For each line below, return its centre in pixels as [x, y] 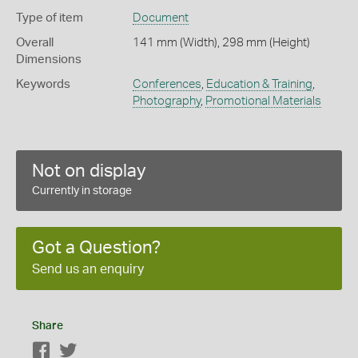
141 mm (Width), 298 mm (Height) [221, 42]
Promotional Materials [263, 101]
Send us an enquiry [88, 269]
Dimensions [49, 59]
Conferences [167, 84]
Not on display [89, 171]
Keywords [43, 84]
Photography [166, 101]
